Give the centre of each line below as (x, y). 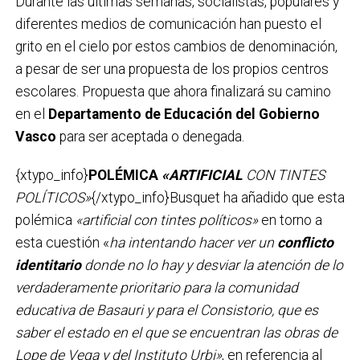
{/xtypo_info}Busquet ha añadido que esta (217, 197)
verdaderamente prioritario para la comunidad (156, 287)
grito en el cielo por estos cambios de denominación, (176, 46)
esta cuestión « (62, 242)
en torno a (290, 220)
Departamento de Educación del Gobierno (184, 114)
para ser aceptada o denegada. (150, 136)
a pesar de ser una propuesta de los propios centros (172, 69)
